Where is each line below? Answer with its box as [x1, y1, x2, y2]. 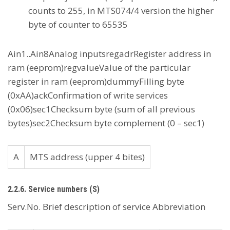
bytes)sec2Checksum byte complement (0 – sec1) [8, 117, 204, 129]
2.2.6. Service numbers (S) [8, 184, 100, 194]
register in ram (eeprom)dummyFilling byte [8, 75, 184, 87]
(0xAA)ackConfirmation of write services [8, 89, 168, 101]
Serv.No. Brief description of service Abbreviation [8, 201, 205, 213]
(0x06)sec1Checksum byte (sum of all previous [8, 103, 195, 115]
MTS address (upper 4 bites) [30, 151, 145, 163]
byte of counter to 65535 [28, 18, 128, 30]
